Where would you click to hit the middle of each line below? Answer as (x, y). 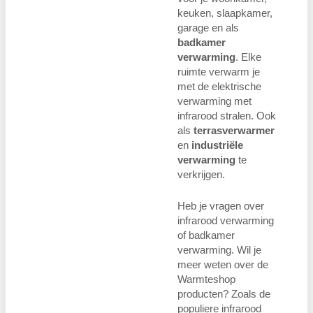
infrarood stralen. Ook (227, 115)
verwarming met (214, 101)
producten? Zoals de (224, 293)
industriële (217, 145)
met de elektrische (219, 86)
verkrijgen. (201, 174)
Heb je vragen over (221, 205)
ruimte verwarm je (219, 71)
